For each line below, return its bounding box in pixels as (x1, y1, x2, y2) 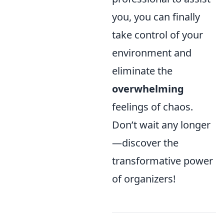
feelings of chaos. (112, 100, 193, 113)
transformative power (112, 154, 213, 167)
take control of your (112, 28, 203, 41)
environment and (112, 46, 191, 59)
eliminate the (112, 64, 172, 77)
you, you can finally (112, 10, 200, 23)
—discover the (112, 136, 178, 149)
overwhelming (112, 82, 184, 95)
